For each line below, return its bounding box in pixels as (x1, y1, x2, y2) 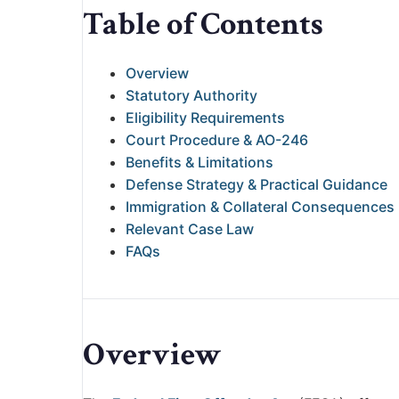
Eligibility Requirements (126, 109, 285, 127)
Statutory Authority (126, 86, 257, 105)
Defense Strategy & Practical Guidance (126, 175, 387, 194)
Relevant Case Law (126, 220, 254, 239)
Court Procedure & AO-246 (126, 131, 308, 150)
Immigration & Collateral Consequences (126, 198, 395, 216)
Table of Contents (83, 4, 323, 46)
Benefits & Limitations (126, 153, 273, 172)
